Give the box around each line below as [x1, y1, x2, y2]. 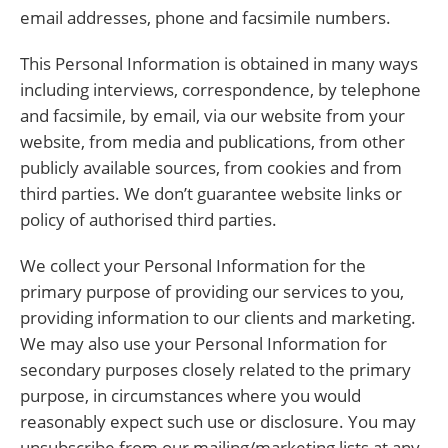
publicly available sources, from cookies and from [20, 156, 402, 179]
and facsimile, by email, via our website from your [20, 104, 405, 127]
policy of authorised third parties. [20, 208, 277, 231]
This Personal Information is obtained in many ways [20, 52, 418, 75]
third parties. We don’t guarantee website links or [20, 182, 402, 205]
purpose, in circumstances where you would [20, 384, 361, 407]
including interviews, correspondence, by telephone [20, 78, 421, 101]
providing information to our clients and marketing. [20, 306, 416, 329]
